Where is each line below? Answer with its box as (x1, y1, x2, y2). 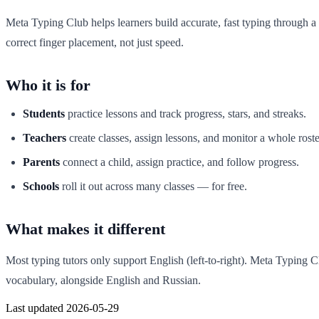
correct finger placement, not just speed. (6, 36, 184, 48)
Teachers (23, 131, 66, 144)
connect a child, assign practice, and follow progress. (60, 155, 299, 168)
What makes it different (6, 219, 165, 238)
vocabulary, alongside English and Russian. (6, 273, 201, 286)
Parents (23, 155, 60, 168)
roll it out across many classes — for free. (59, 179, 247, 192)
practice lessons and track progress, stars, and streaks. (65, 107, 306, 120)
